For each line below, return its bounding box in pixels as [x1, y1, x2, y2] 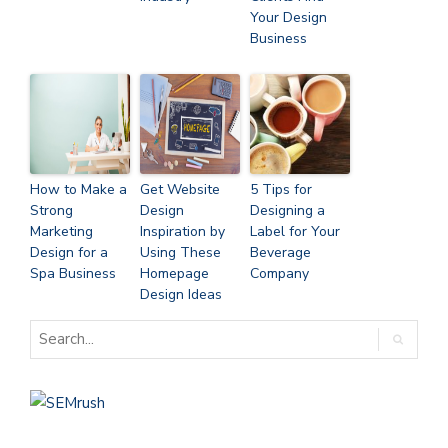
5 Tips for [250, 179, 312, 199]
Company [250, 263, 309, 283]
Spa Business [30, 263, 116, 283]
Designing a [250, 200, 325, 220]
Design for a [30, 242, 108, 262]
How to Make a [30, 179, 127, 199]
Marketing [30, 221, 93, 241]
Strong [30, 200, 73, 220]
